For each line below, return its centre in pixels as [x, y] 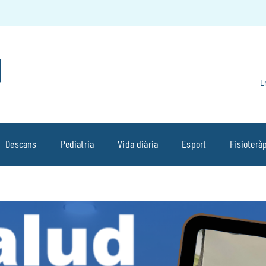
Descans [21, 144]
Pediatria [77, 144]
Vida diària [138, 144]
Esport [194, 144]
